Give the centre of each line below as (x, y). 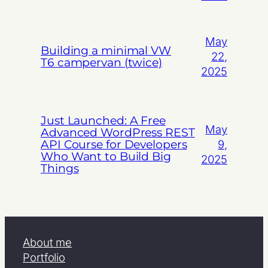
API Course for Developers (114, 144)
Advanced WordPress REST (118, 132)
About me (48, 243)
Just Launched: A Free (103, 120)
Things (60, 168)
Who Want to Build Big (106, 156)
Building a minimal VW (106, 50)
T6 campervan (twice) (101, 62)
